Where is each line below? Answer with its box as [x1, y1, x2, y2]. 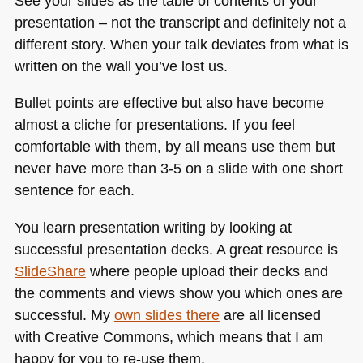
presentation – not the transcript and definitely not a [14, 13, 346, 31]
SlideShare [14, 262, 86, 280]
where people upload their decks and [85, 262, 328, 280]
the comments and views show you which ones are [14, 284, 343, 301]
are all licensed [219, 305, 321, 323]
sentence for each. [14, 181, 135, 199]
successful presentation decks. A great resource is [14, 240, 338, 258]
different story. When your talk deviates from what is [14, 35, 348, 53]
